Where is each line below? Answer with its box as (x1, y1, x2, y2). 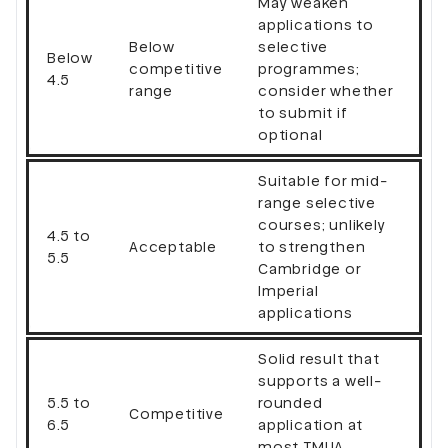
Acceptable (129, 238, 217, 255)
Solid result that (258, 350, 380, 367)
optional (258, 126, 323, 143)
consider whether (258, 82, 394, 99)
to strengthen (258, 238, 366, 255)
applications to (258, 16, 375, 33)
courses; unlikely (258, 216, 386, 233)
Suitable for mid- (258, 172, 388, 189)
